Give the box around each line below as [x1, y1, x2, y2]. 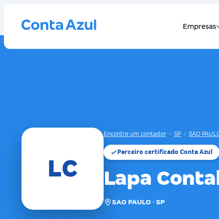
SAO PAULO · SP [112, 198, 165, 206]
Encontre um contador [104, 131, 166, 137]
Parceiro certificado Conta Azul [117, 149, 213, 155]
